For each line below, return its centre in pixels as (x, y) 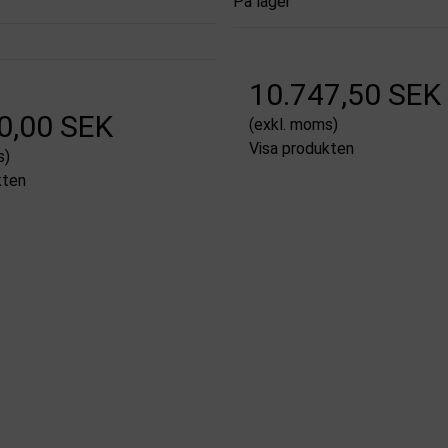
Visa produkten (301, 148)
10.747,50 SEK (344, 94)
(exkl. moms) (293, 124)
